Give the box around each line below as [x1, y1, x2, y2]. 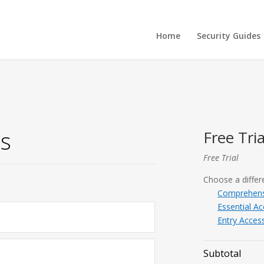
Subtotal [203, 247, 241, 260]
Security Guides [197, 30, 260, 41]
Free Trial [203, 152, 239, 163]
